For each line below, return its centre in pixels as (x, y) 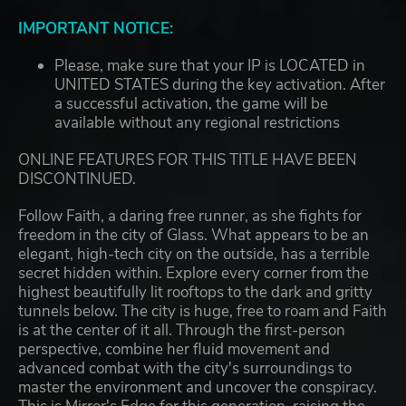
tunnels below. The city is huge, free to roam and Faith (203, 312)
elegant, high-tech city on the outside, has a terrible (194, 255)
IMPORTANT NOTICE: (96, 29)
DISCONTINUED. (77, 179)
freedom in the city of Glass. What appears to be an (193, 236)
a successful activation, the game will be (191, 104)
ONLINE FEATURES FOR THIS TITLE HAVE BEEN (188, 160)
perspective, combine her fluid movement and (174, 350)
